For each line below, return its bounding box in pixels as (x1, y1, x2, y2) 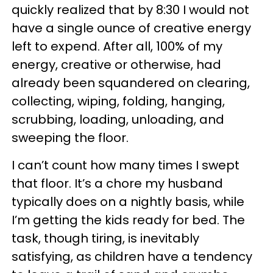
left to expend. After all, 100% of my (12, 38, 222, 55)
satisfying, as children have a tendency (12, 248, 252, 265)
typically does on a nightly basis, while (12, 193, 244, 210)
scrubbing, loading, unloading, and (12, 111, 224, 128)
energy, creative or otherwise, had (12, 56, 221, 73)
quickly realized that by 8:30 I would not (12, 1, 249, 18)
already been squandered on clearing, (12, 74, 250, 91)
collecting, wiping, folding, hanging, (12, 93, 225, 110)
